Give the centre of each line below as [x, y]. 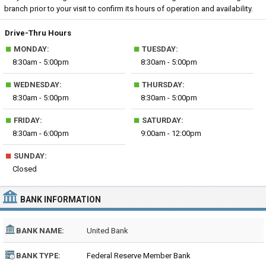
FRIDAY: [27, 120]
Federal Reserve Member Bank [139, 256]
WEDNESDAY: [37, 85]
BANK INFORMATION [61, 199]
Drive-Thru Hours [38, 33]
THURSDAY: [163, 85]
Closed [25, 169]
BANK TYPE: [38, 256]
